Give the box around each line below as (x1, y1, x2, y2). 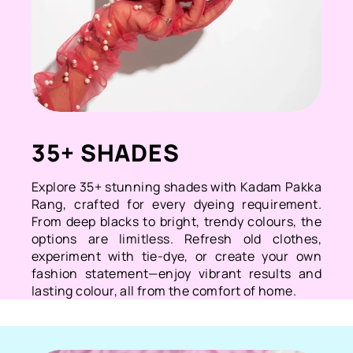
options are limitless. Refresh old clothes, (32, 229, 321, 247)
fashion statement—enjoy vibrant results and (32, 264, 321, 282)
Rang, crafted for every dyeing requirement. (32, 195, 321, 213)
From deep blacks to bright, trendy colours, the (32, 212, 321, 230)
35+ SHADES (32, 136, 180, 169)
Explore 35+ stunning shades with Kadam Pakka (32, 177, 321, 195)
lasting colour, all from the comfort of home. (32, 281, 296, 299)
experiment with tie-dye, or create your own (32, 247, 321, 265)
